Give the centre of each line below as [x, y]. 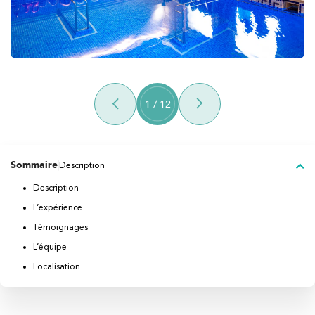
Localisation [57, 266]
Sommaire [34, 165]
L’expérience [58, 207]
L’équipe [50, 246]
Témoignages [60, 227]
